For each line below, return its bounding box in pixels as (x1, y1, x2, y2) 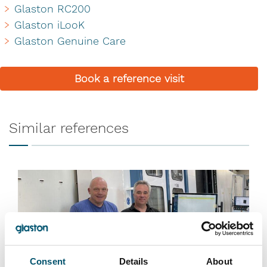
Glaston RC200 (14, 2, 91, 15)
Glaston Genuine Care (14, 34, 126, 47)
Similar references (9, 119, 129, 136)
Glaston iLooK (14, 18, 85, 31)
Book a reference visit (74, 72, 184, 85)
